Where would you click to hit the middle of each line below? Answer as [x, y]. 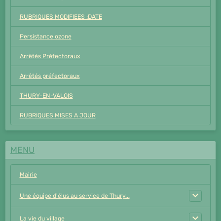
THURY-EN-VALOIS [46, 95]
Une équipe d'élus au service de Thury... [74, 196]
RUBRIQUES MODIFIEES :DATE [61, 17]
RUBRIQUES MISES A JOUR [57, 115]
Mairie [28, 174]
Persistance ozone [45, 36]
